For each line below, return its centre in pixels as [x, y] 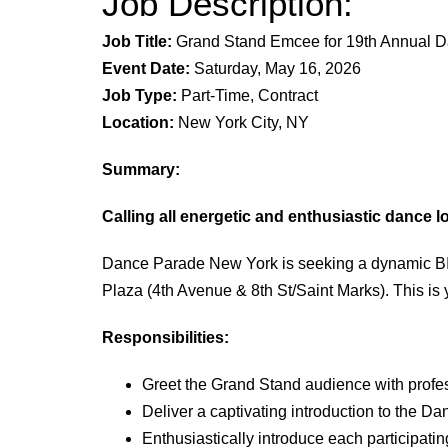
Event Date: [146, 69]
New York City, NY [241, 123]
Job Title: [137, 42]
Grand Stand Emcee [248, 42]
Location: [138, 123]
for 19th [350, 42]
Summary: [141, 170]
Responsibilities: [165, 338]
